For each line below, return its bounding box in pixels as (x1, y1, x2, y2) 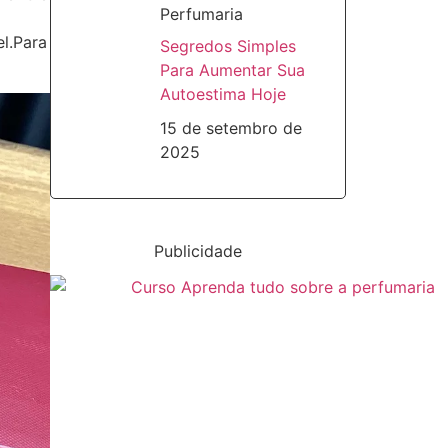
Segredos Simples (159, 35, 296, 56)
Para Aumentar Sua (159, 59, 305, 80)
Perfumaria (159, 3, 243, 24)
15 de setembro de (159, 117, 302, 138)
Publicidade (153, 241, 242, 262)
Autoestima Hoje (159, 83, 286, 104)
